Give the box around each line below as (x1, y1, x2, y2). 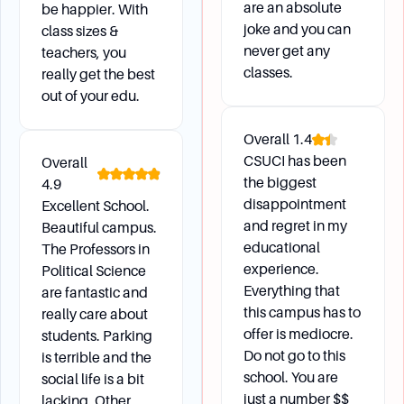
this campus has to (243, 304, 361, 321)
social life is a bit (41, 371, 144, 388)
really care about (41, 306, 148, 323)
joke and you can (243, 21, 351, 38)
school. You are (243, 369, 338, 386)
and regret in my (243, 217, 347, 234)
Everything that (243, 282, 340, 299)
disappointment (243, 196, 346, 213)
